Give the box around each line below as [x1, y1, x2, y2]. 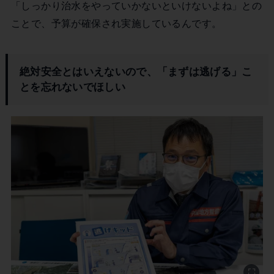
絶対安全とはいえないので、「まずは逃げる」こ [19, 65, 253, 78]
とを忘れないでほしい [19, 80, 125, 93]
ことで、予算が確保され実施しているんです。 [10, 18, 222, 29]
